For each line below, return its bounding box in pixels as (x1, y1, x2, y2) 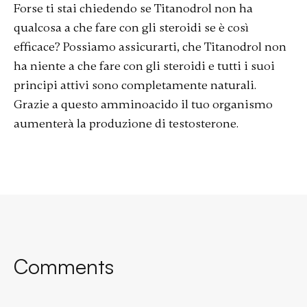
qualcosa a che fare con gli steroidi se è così (13, 20, 249, 35)
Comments (13, 254, 114, 279)
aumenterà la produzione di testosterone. (13, 116, 238, 131)
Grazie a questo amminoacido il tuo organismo (13, 97, 273, 112)
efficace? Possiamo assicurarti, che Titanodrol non (13, 39, 286, 54)
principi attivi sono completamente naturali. (13, 77, 256, 93)
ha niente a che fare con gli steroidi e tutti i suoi (13, 58, 275, 73)
